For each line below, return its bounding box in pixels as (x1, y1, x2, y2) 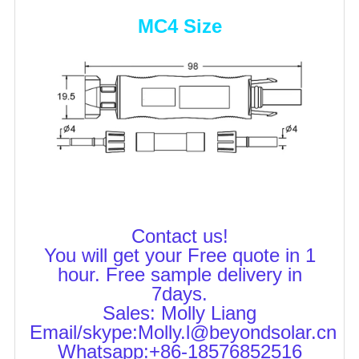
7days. (151, 282, 208, 305)
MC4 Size (137, 15, 222, 38)
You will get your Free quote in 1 (43, 244, 316, 266)
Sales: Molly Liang (103, 301, 256, 324)
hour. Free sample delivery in (57, 263, 302, 285)
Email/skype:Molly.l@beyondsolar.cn (30, 321, 337, 343)
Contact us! (131, 224, 228, 247)
